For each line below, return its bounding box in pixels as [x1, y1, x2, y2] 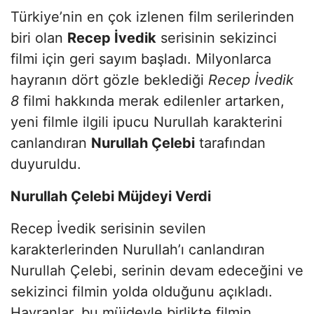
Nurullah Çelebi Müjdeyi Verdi [11, 187, 211, 205]
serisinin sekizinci [156, 29, 277, 46]
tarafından [195, 134, 266, 151]
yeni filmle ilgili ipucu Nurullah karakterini [11, 113, 282, 130]
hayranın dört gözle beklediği [11, 71, 208, 88]
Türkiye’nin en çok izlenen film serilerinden [11, 8, 294, 25]
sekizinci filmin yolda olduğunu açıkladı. [11, 282, 273, 300]
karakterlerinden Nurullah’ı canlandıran [11, 240, 265, 258]
